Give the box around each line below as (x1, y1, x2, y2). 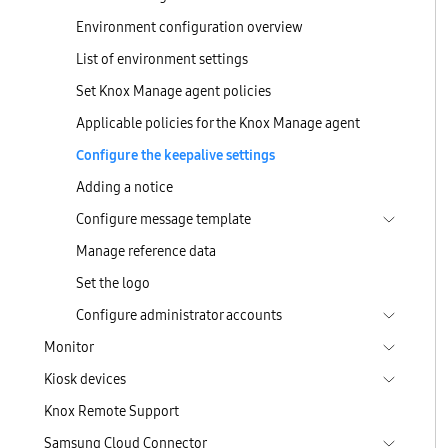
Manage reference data (76, 241, 216, 261)
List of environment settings (76, 49, 248, 69)
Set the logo (76, 273, 150, 293)
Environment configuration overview (76, 17, 303, 37)
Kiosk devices (44, 369, 126, 389)
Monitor (44, 337, 94, 357)
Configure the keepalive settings (76, 145, 275, 165)
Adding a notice (76, 177, 173, 197)
